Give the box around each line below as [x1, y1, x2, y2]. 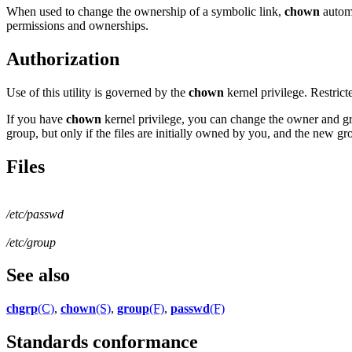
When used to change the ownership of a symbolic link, [6, 4, 284, 18]
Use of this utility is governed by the [6, 85, 189, 99]
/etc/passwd [6, 207, 64, 221]
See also [6, 265, 70, 286]
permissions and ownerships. [6, 18, 148, 32]
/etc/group [6, 235, 56, 249]
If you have [6, 112, 66, 126]
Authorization [6, 48, 119, 69]
